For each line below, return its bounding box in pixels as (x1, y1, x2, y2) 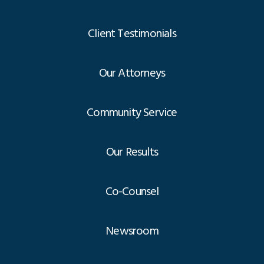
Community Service (87, 104, 177, 121)
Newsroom (105, 222, 159, 239)
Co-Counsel (105, 183, 159, 200)
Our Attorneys (98, 64, 166, 81)
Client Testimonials (88, 25, 176, 42)
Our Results (105, 143, 159, 160)
